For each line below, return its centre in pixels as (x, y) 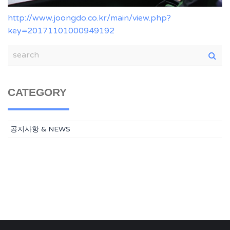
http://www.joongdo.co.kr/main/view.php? (89, 18)
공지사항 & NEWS (40, 129)
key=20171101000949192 (61, 31)
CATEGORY (37, 92)
